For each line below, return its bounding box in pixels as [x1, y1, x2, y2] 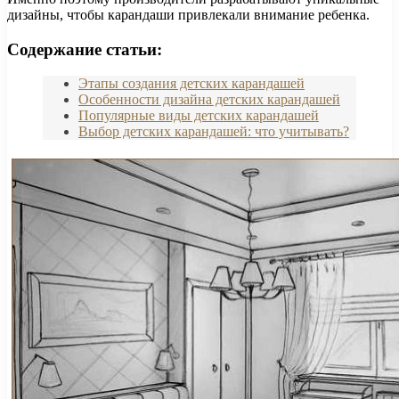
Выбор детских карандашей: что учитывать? [78, 124, 349, 140]
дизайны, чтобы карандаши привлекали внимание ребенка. [7, 6, 370, 22]
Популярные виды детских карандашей [78, 108, 319, 124]
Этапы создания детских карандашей [78, 76, 305, 92]
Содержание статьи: [7, 39, 162, 59]
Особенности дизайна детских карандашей [78, 92, 340, 108]
